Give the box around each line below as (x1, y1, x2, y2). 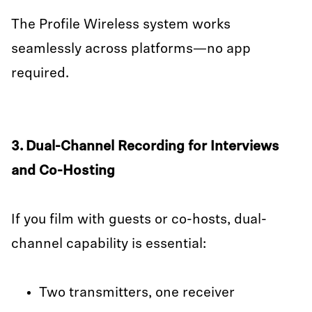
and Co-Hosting (11, 164, 118, 178)
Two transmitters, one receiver (39, 286, 235, 300)
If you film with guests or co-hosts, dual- (11, 213, 267, 227)
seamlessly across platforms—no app (11, 42, 251, 56)
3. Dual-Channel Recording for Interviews (11, 140, 279, 154)
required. (11, 67, 69, 81)
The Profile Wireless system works (11, 18, 231, 32)
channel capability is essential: (11, 237, 210, 251)
